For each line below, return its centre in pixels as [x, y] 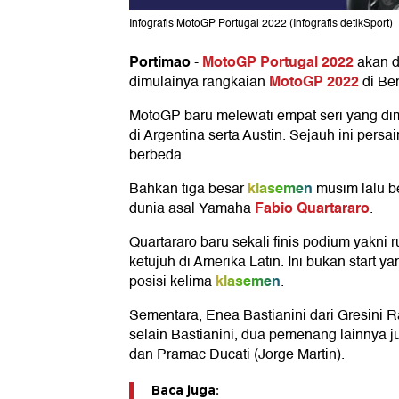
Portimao [160, 62]
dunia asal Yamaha [192, 209]
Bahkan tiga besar [187, 189]
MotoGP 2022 [314, 82]
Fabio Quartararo [312, 208]
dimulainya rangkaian [199, 82]
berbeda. [157, 155]
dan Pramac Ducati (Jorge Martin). [237, 355]
